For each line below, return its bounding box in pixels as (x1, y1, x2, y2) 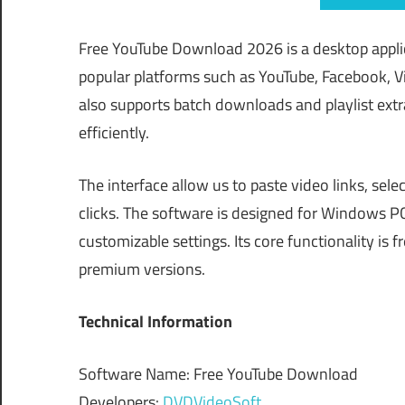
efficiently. (79, 119, 149, 145)
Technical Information (79, 308, 232, 334)
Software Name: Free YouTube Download (79, 361, 358, 386)
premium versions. (79, 256, 205, 281)
